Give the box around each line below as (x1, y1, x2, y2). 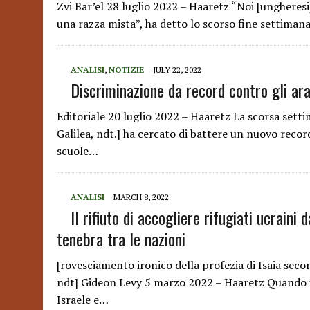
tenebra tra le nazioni (57, 226, 185, 251)
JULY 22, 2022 (153, 64, 201, 75)
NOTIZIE (109, 64, 144, 75)
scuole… (57, 143, 98, 158)
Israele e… (57, 292, 109, 307)
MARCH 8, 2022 (113, 192, 169, 202)
